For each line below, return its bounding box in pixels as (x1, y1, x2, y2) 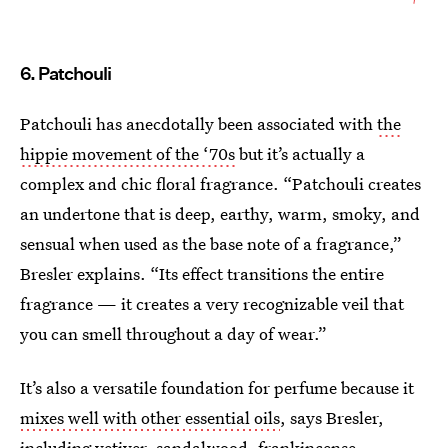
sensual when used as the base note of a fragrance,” (20, 231, 402, 255)
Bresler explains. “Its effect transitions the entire (20, 261, 384, 285)
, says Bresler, (280, 405, 384, 429)
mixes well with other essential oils (20, 405, 280, 429)
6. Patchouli (20, 62, 111, 84)
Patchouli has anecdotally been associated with (20, 111, 377, 135)
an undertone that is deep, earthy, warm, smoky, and (20, 201, 420, 225)
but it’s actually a (235, 141, 365, 165)
